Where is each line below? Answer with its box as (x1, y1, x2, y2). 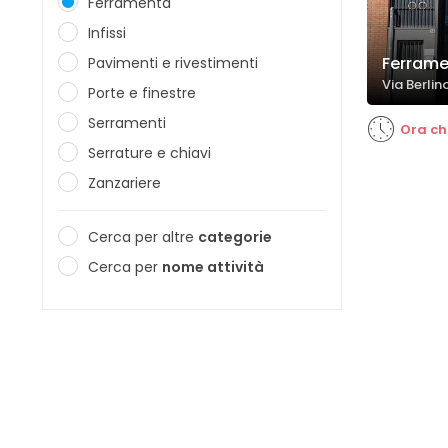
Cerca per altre (88, 227, 198, 247)
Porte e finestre (88, 83, 196, 103)
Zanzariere (88, 173, 161, 193)
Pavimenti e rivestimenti (88, 53, 258, 73)
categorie (198, 227, 272, 247)
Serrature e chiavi (88, 143, 211, 163)
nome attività (162, 257, 264, 277)
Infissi (88, 23, 126, 43)
